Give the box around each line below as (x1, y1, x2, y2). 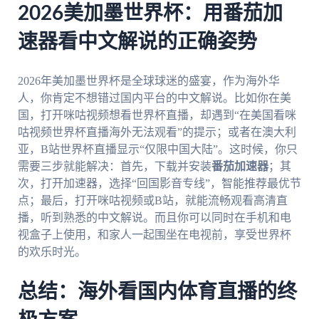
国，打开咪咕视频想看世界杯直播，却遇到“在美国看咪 (17, 108, 296, 121)
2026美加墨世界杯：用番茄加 (17, 4, 283, 24)
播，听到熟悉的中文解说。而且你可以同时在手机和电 (17, 211, 291, 224)
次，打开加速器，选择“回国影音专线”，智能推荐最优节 (17, 177, 301, 189)
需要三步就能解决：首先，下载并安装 (17, 159, 211, 172)
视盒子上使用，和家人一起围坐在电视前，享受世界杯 (17, 228, 291, 241)
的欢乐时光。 (17, 245, 86, 258)
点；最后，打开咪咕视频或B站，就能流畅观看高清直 (17, 194, 288, 206)
